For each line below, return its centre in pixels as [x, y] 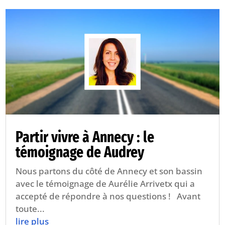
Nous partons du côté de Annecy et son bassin [109, 171]
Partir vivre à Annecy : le [85, 137]
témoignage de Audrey [80, 152]
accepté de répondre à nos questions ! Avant [108, 196]
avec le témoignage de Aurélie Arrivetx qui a [105, 184]
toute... [30, 209]
